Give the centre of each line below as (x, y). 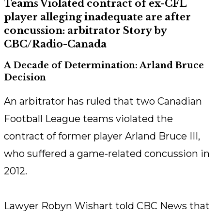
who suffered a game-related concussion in (107, 154)
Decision (25, 78)
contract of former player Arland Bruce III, (102, 136)
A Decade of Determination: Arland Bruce (104, 66)
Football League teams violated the (88, 119)
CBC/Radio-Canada (55, 44)
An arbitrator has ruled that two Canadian (103, 101)
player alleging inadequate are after (97, 17)
